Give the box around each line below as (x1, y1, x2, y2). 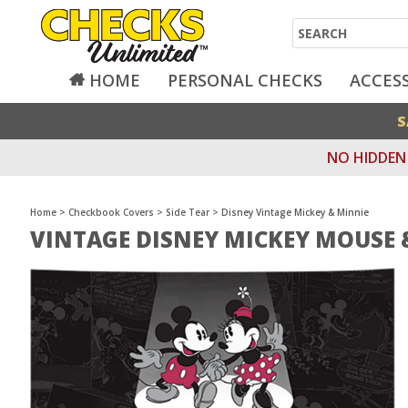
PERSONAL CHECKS (168, 69, 322, 91)
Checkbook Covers (68, 206, 154, 219)
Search (296, 22, 345, 42)
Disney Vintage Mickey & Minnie (221, 206, 369, 219)
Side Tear (166, 206, 209, 219)
